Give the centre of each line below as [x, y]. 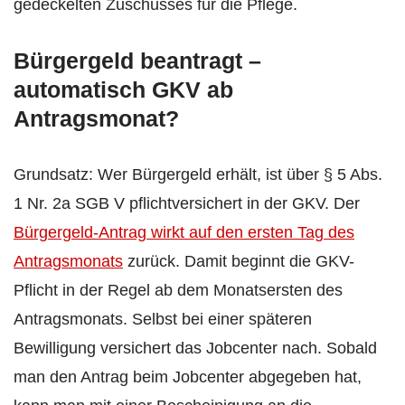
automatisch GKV [107, 89]
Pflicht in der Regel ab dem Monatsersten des [178, 290]
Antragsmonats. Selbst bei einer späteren [163, 319]
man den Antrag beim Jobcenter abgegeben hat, [188, 377]
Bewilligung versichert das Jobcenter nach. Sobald [195, 348]
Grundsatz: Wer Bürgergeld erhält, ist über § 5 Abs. [198, 174]
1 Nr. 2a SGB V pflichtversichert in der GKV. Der [187, 203]
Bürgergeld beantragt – [137, 60]
